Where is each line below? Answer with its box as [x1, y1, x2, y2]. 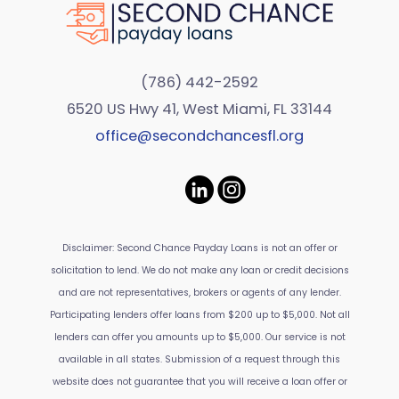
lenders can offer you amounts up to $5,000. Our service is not [53, 330, 346, 344]
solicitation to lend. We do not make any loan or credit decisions [50, 264, 349, 277]
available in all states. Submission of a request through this [59, 353, 340, 366]
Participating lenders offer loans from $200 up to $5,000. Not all [49, 308, 350, 322]
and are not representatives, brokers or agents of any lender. [58, 286, 341, 299]
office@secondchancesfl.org [95, 126, 304, 147]
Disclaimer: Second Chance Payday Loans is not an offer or [61, 241, 338, 255]
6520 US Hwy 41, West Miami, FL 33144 [67, 99, 332, 120]
